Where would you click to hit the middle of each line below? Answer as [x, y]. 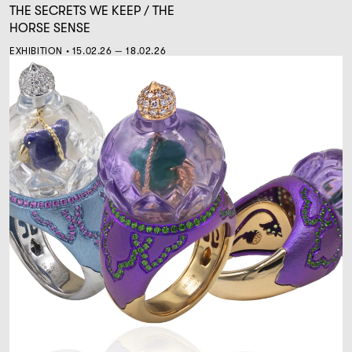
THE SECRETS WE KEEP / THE [92, 11]
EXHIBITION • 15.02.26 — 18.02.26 [88, 51]
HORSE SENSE [50, 28]
